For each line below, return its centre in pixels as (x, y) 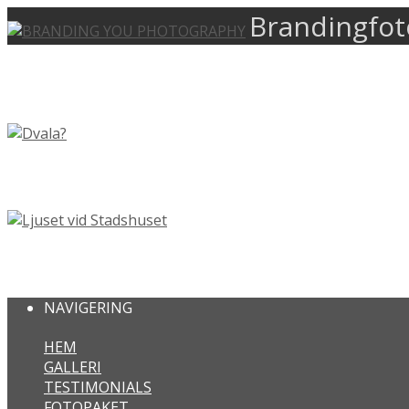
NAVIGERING (88, 307)
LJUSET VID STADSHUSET (132, 263)
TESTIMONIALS (98, 388)
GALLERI (73, 367)
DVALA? (46, 176)
